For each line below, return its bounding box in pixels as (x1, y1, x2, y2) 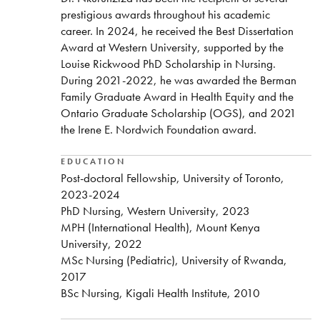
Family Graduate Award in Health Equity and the (60, 89, 294, 105)
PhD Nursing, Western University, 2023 (60, 202, 250, 219)
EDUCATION (60, 156, 126, 168)
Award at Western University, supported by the (60, 39, 284, 56)
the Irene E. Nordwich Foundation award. (60, 121, 256, 138)
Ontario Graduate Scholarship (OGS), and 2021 (60, 105, 296, 121)
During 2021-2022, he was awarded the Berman (60, 72, 296, 89)
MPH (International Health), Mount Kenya (60, 219, 260, 235)
